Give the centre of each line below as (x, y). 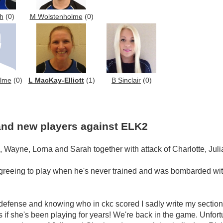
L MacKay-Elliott (56, 81)
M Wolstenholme (56, 17)
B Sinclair (126, 81)
